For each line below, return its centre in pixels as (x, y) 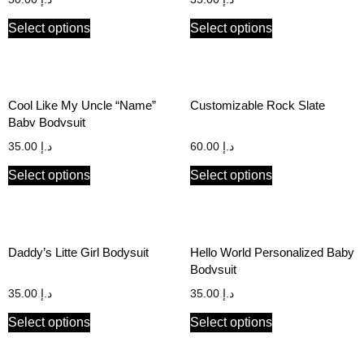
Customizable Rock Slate (258, 105)
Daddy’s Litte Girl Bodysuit (78, 252)
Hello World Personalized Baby (272, 252)
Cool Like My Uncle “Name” (82, 105)
